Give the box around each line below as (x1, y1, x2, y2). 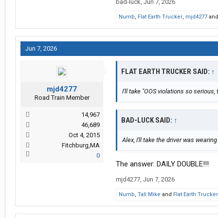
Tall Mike (138, 191, 161, 198)
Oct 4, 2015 (69, 131, 100, 139)
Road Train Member (34, 94, 90, 102)
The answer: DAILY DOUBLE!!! (116, 160, 209, 169)
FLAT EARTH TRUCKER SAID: (121, 67, 211, 76)
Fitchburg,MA (62, 142, 100, 149)
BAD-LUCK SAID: (121, 116, 174, 125)
